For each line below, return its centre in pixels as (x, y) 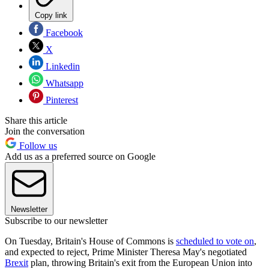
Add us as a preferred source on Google (80, 157)
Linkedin (62, 67)
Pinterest (61, 100)
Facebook (63, 33)
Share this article (36, 121)
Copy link (51, 16)
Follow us (37, 146)
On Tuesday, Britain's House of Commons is (90, 241)
